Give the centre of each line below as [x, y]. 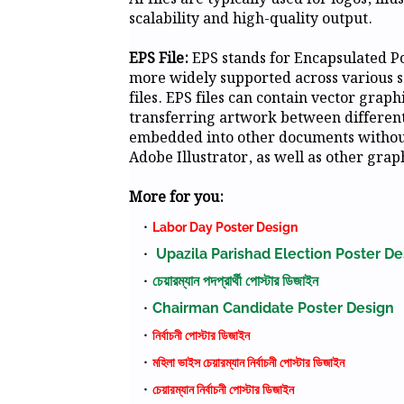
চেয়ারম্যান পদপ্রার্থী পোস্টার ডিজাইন [235, 280]
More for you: [176, 197]
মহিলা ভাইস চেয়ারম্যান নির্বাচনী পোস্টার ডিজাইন [248, 362]
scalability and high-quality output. [251, 19]
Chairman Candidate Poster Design [273, 308]
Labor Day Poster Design [225, 227]
